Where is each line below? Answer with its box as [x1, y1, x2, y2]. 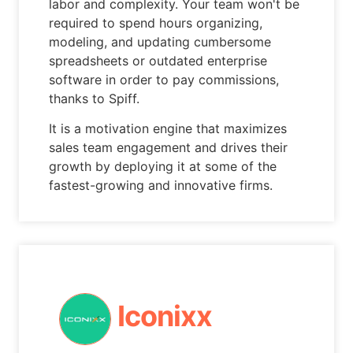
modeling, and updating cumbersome [49, 33, 272, 50]
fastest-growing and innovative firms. [49, 176, 273, 193]
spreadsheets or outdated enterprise [49, 52, 268, 69]
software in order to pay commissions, [49, 71, 280, 87]
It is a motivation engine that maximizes [49, 120, 288, 136]
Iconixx [117, 299, 212, 334]
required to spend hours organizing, [49, 14, 263, 31]
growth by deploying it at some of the [49, 158, 277, 174]
